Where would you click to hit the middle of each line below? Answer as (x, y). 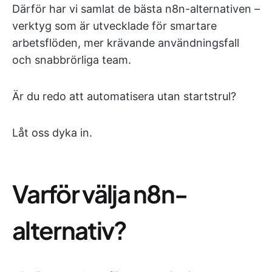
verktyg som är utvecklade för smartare (114, 26)
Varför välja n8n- (100, 193)
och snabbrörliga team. (72, 60)
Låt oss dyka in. (52, 133)
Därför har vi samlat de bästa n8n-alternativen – (136, 9)
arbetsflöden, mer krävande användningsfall (126, 43)
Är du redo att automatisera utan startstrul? (124, 96)
